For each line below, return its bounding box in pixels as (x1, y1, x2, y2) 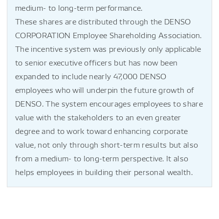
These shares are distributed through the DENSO (15, 16, 191, 26)
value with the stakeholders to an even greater (15, 112, 181, 122)
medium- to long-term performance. (15, 2, 143, 13)
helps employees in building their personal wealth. (15, 167, 193, 177)
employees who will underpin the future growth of (15, 85, 195, 95)
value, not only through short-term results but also (15, 139, 198, 150)
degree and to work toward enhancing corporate (15, 126, 188, 136)
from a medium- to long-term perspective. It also (15, 153, 189, 163)
